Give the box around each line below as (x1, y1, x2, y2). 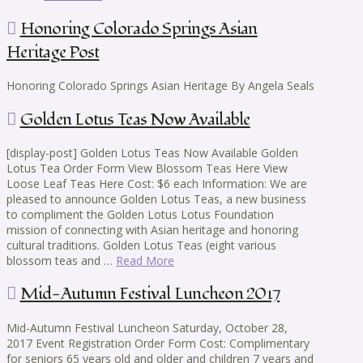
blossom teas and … (6, 253, 116, 269)
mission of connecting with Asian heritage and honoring (6, 222, 298, 238)
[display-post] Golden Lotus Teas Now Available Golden (6, 145, 298, 161)
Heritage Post (6, 40, 100, 64)
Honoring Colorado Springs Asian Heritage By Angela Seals (6, 78, 314, 94)
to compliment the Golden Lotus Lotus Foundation (6, 207, 274, 223)
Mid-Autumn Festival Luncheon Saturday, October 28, (6, 319, 288, 335)
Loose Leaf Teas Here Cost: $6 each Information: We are (6, 176, 307, 192)
